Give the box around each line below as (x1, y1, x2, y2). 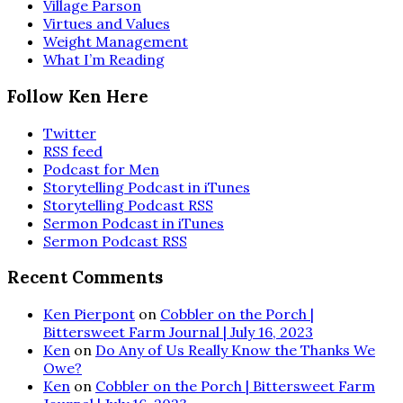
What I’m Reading (43, 50, 165, 69)
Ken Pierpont (43, 305, 135, 324)
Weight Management (43, 32, 188, 51)
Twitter (43, 123, 96, 142)
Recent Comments (7, 266, 163, 289)
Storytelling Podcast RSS (43, 195, 213, 214)
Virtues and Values (43, 14, 170, 33)
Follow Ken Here (7, 85, 148, 107)
